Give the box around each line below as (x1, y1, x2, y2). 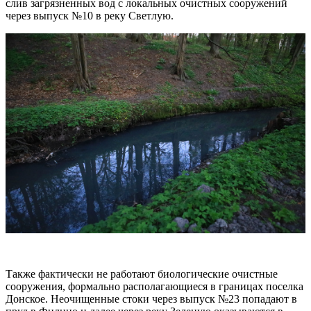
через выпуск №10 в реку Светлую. (6, 9, 174, 22)
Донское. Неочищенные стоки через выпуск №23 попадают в (6, 293, 297, 305)
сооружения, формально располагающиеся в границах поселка (6, 280, 303, 293)
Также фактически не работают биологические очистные (6, 268, 278, 280)
